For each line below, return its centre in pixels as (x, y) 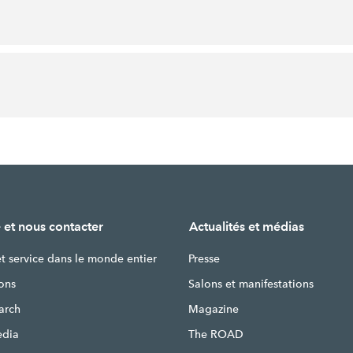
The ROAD (216, 334)
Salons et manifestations (251, 284)
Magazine (213, 309)
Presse (204, 258)
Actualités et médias (246, 227)
